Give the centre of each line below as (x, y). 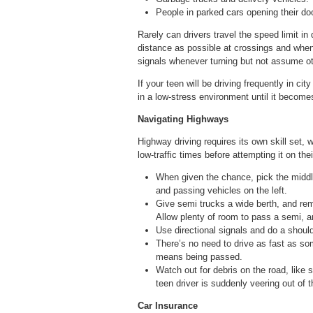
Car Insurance (168, 305)
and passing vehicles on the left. (221, 190)
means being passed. (199, 256)
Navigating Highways (183, 119)
